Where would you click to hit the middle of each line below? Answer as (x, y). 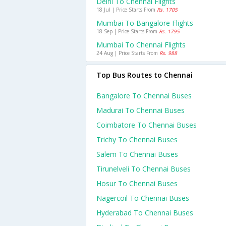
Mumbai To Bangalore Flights (145, 23)
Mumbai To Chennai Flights (141, 45)
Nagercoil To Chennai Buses (143, 198)
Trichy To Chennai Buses (137, 139)
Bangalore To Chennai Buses (144, 96)
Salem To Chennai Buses (137, 154)
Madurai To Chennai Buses (140, 110)
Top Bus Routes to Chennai (145, 75)
